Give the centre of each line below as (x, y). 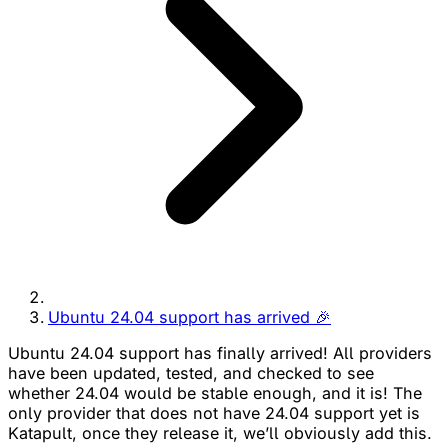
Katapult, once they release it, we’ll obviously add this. (220, 432)
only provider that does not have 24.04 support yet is (214, 412)
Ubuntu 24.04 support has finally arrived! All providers (220, 352)
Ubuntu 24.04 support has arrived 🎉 (189, 316)
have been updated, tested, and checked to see (191, 372)
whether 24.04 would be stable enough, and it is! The (215, 392)
